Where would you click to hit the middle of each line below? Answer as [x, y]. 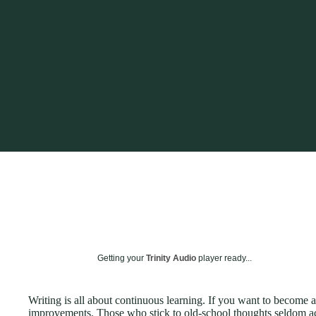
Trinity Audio [171, 258]
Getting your [122, 258]
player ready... [224, 258]
